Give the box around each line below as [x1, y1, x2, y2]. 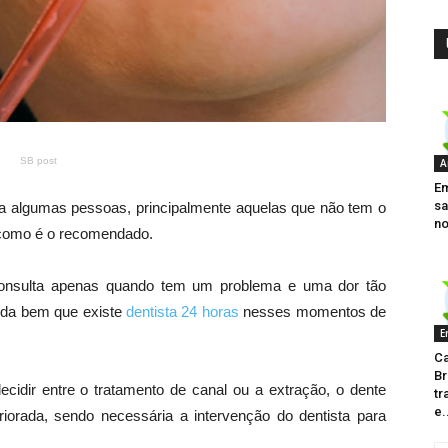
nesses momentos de [238, 303, 387, 321]
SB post [19, 155, 57, 167]
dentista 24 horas [126, 303, 239, 321]
